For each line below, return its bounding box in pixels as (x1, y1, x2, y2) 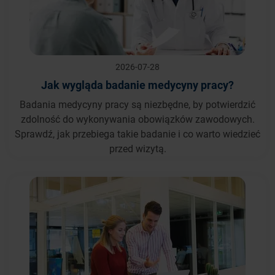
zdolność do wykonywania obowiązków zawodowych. (20, 112, 255, 125)
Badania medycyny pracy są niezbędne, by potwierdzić (20, 97, 255, 110)
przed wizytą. (109, 141, 166, 155)
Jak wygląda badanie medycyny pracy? (41, 77, 234, 92)
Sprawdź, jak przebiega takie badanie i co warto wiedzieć (15, 126, 260, 140)
